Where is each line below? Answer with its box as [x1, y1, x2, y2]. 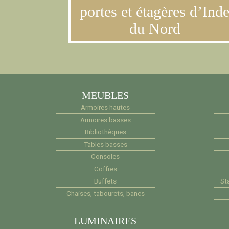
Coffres [94, 165, 117, 173]
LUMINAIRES [74, 215, 137, 227]
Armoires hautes [81, 104, 130, 112]
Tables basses [83, 141, 127, 149]
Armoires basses [80, 116, 131, 124]
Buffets [94, 177, 117, 186]
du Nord [129, 20, 180, 37]
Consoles [91, 153, 120, 161]
